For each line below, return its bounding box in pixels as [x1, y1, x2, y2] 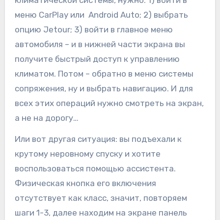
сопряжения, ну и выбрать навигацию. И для [14, 83, 193, 94]
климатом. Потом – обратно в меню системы [14, 69, 193, 79]
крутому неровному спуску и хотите [14, 149, 161, 159]
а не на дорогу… [14, 113, 79, 123]
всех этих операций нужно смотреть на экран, [14, 98, 204, 109]
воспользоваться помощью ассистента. [14, 164, 176, 174]
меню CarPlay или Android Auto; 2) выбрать [14, 10, 188, 20]
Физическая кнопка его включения [14, 178, 156, 189]
